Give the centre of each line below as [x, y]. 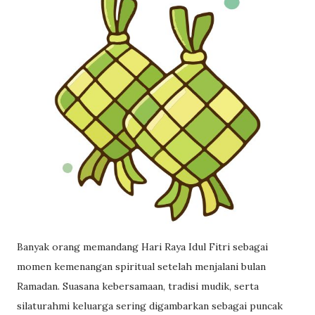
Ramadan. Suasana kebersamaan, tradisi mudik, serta [138, 286]
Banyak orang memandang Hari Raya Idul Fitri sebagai [142, 246]
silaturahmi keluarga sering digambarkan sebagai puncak [150, 306]
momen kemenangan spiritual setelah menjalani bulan [141, 266]
